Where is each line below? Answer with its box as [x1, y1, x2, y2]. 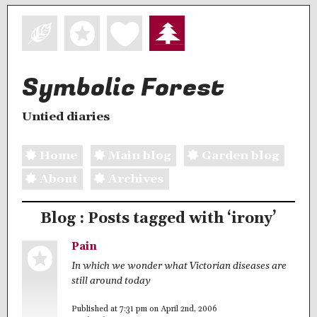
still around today [71, 274, 151, 287]
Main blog [108, 147, 171, 163]
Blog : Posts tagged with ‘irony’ [40, 209, 277, 229]
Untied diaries [22, 109, 110, 125]
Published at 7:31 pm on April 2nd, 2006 [71, 304, 217, 315]
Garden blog [202, 147, 279, 163]
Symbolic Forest [22, 69, 224, 107]
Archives [108, 171, 163, 187]
